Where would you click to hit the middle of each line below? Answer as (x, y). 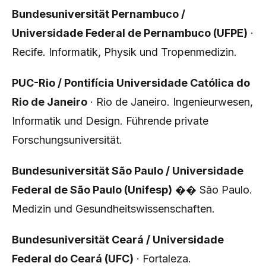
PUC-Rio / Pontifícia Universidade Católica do (131, 83)
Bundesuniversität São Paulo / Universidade (128, 171)
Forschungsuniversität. (67, 140)
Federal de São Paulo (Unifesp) (92, 190)
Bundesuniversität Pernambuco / (99, 14)
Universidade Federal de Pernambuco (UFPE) (130, 33)
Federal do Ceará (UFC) (73, 259)
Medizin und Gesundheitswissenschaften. (113, 209)
